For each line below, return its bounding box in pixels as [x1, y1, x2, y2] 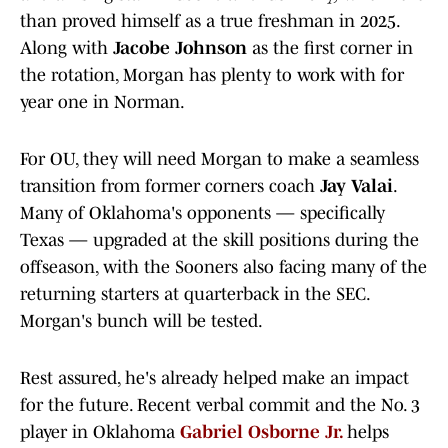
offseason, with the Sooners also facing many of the [20, 257, 427, 278]
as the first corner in [252, 38, 413, 59]
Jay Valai [320, 176, 393, 197]
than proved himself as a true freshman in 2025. [20, 11, 399, 32]
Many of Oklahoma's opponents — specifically [20, 203, 385, 224]
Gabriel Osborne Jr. [180, 422, 342, 443]
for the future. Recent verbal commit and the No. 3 [20, 395, 420, 416]
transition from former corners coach [20, 176, 320, 197]
